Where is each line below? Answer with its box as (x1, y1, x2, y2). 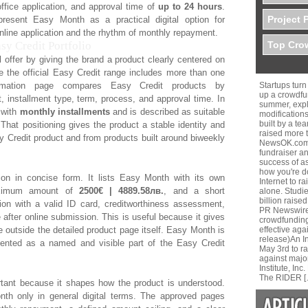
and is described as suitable (109, 107, 225, 117)
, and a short (164, 186, 225, 196)
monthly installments (19, 107, 110, 117)
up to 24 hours (157, 1, 223, 12)
